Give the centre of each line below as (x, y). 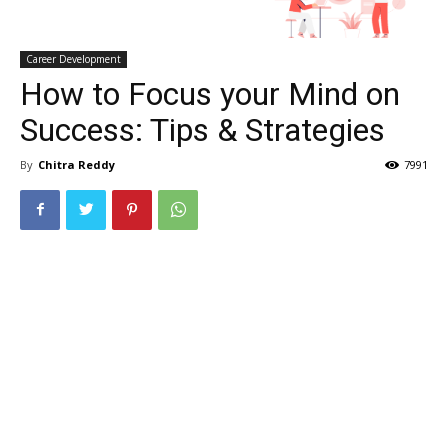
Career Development (73, 58)
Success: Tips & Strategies (202, 129)
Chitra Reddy (76, 164)
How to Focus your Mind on (210, 93)
